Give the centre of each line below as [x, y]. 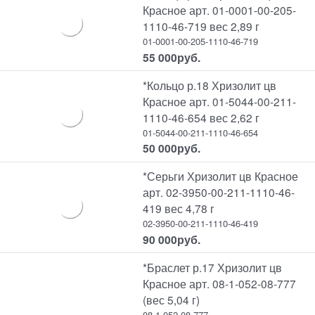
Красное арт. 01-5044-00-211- [220, 101]
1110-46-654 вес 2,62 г [201, 117]
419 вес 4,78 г [179, 208]
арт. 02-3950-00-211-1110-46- [219, 192]
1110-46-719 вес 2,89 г [201, 26]
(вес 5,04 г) [172, 299]
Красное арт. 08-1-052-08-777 [220, 283]
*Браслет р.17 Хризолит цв [213, 267]
